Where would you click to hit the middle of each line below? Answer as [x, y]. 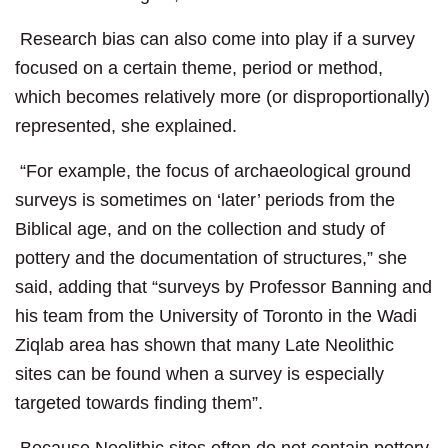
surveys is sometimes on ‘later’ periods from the [205, 200]
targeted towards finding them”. [139, 403]
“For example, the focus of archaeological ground [213, 171]
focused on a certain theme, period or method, [199, 68]
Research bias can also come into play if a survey [215, 39]
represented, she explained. [126, 126]
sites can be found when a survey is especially [199, 374]
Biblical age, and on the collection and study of [200, 229]
